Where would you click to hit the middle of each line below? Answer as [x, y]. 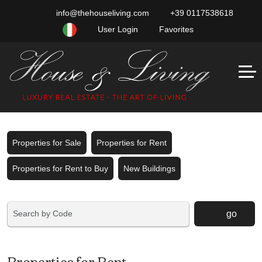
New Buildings [149, 168]
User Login [117, 29]
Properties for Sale [47, 143]
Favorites [175, 29]
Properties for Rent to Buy [60, 168]
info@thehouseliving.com [101, 13]
